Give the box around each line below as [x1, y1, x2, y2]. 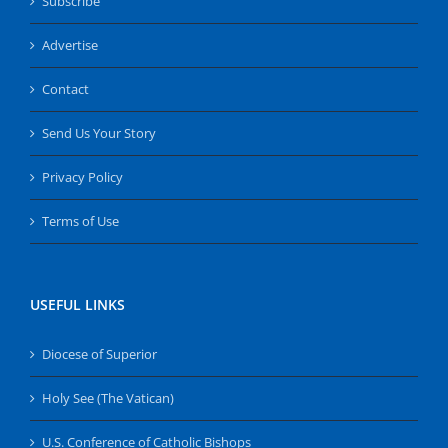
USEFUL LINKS [30, 294, 125, 314]
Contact [42, 79, 89, 98]
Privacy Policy [42, 167, 123, 186]
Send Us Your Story [42, 123, 156, 142]
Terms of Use [42, 211, 119, 230]
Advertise [42, 35, 98, 54]
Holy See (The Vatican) [42, 388, 174, 407]
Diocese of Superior [42, 344, 157, 363]
